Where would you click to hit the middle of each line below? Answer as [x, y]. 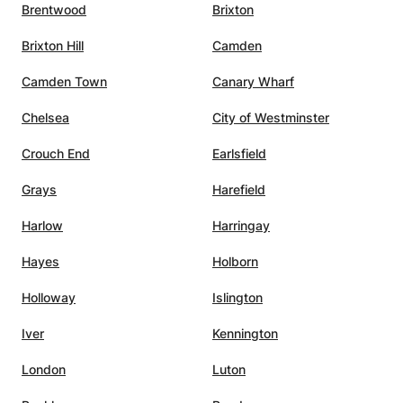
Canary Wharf [253, 81]
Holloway [49, 297]
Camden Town [64, 81]
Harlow [42, 225]
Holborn [235, 261]
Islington [237, 297]
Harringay [241, 225]
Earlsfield [239, 153]
